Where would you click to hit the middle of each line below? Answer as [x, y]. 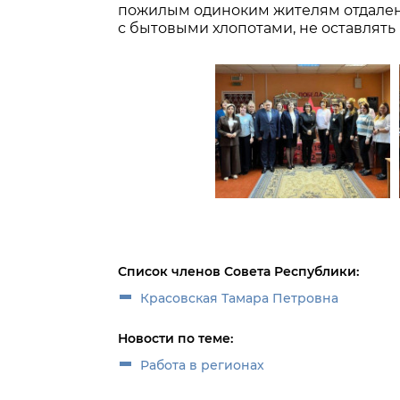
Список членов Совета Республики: [238, 271]
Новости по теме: [175, 338]
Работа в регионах [202, 365]
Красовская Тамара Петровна [239, 298]
